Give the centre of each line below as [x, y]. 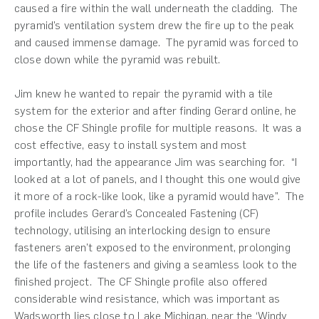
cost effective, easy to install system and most [131, 145]
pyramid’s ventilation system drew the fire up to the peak [155, 25]
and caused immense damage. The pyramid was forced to [157, 42]
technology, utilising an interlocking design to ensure [143, 230]
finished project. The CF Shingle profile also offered [141, 282]
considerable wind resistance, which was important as [147, 299]
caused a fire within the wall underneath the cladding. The [156, 8]
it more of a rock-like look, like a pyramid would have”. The [159, 196]
